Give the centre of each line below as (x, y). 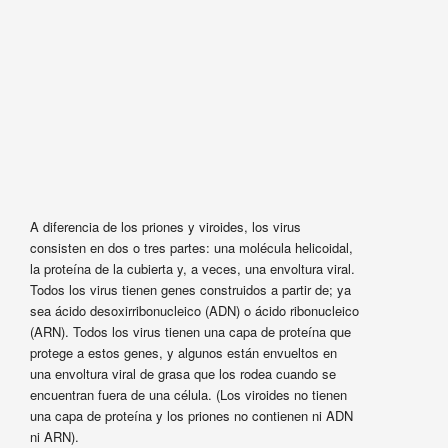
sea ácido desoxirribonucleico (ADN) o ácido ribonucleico (194, 311)
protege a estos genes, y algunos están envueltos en (183, 353)
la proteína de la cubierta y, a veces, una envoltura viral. (192, 269)
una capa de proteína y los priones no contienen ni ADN (191, 416)
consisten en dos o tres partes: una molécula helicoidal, (191, 248)
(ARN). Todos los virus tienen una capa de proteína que (190, 332)
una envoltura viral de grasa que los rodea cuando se (182, 374)
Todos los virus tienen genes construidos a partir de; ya (190, 290)
